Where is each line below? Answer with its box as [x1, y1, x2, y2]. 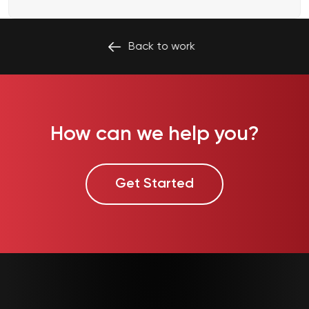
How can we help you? [50, 124, 259, 145]
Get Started [115, 177, 194, 191]
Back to [135, 41, 179, 52]
